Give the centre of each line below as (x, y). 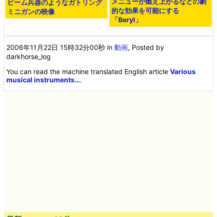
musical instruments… (43, 80)
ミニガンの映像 (31, 12)
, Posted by (146, 47)
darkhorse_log (29, 57)
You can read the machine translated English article (88, 72)
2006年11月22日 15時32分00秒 (56, 47)
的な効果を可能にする (146, 10)
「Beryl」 (127, 19)
